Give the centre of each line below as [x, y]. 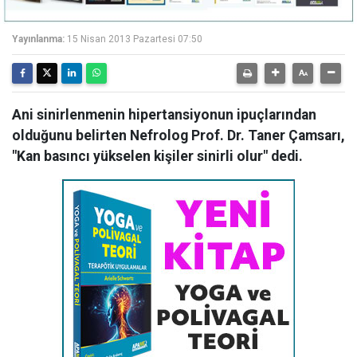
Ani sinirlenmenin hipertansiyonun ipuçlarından [164, 115]
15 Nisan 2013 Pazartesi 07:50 [135, 39]
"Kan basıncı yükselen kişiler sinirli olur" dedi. [157, 156]
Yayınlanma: [38, 39]
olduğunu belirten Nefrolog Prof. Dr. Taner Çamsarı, [178, 135]
